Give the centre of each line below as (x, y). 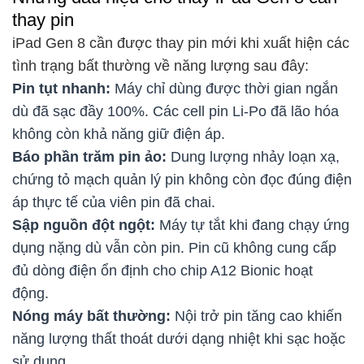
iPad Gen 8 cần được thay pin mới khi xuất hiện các (181, 43)
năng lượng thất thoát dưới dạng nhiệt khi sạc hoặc (179, 338)
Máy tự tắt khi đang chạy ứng (254, 225)
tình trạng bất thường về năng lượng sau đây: (160, 65)
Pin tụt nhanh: (61, 88)
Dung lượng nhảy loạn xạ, (253, 156)
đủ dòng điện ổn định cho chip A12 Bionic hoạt (162, 270)
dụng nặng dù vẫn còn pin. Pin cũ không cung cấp (174, 247)
